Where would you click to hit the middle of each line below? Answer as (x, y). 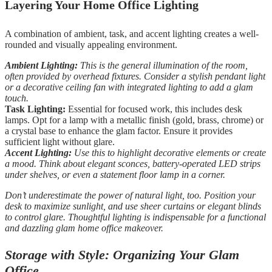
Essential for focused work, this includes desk (154, 109)
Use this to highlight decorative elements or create (169, 153)
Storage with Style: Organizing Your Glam (122, 255)
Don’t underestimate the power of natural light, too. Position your (130, 195)
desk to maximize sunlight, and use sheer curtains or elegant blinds (133, 206)
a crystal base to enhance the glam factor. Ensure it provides (119, 131)
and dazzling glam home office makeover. (84, 228)
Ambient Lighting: (41, 66)
